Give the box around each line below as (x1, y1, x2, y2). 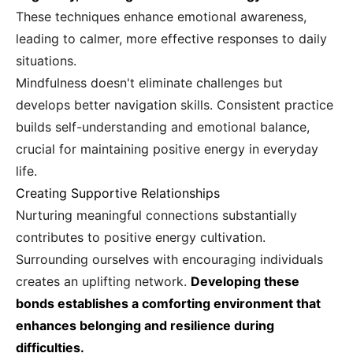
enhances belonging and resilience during (16, 318, 274, 334)
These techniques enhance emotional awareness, (16, 9, 307, 25)
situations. (16, 53, 76, 69)
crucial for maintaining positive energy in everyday (16, 141, 318, 158)
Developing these (191, 273, 299, 290)
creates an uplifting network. (16, 273, 191, 290)
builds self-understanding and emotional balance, (16, 119, 310, 136)
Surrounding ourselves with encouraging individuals (16, 251, 323, 268)
